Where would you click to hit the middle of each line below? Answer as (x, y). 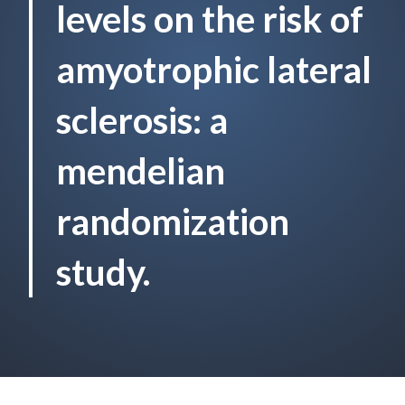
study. (103, 272)
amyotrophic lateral (214, 69)
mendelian (141, 170)
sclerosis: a (142, 120)
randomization (173, 221)
